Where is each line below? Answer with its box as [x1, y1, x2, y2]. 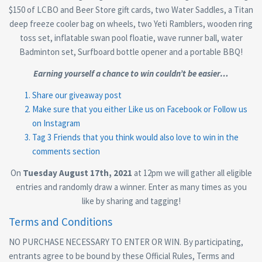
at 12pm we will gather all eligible [132, 167, 252, 178]
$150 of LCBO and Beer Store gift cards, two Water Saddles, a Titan [9, 4, 253, 15]
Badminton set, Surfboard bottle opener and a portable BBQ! [19, 46, 243, 57]
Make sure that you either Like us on [32, 104, 167, 115]
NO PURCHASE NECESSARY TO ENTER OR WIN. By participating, [9, 236, 243, 247]
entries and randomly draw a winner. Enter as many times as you [15, 181, 247, 192]
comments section [32, 146, 100, 157]
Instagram [43, 118, 80, 129]
